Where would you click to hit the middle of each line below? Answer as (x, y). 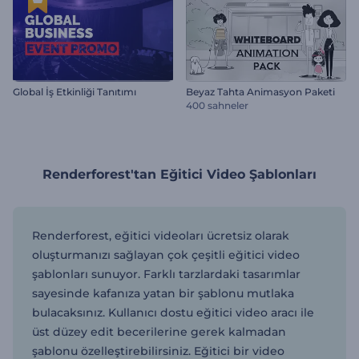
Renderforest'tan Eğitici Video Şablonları (179, 174)
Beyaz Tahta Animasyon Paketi (260, 91)
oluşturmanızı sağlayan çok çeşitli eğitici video (166, 254)
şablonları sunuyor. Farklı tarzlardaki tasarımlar (166, 274)
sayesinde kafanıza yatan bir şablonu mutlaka (163, 293)
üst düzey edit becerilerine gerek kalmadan (159, 331)
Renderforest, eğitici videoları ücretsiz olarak (161, 235)
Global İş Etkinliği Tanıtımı (75, 91)
